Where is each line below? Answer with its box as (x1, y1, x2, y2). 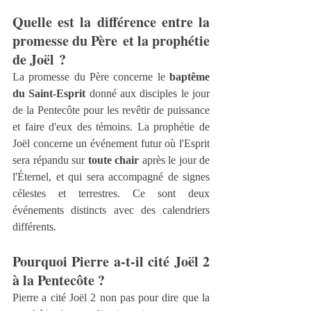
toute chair (87, 154, 139, 167)
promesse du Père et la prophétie (12, 31, 210, 51)
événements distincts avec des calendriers (12, 204, 210, 217)
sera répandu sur (12, 154, 88, 167)
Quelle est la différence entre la (12, 12, 210, 33)
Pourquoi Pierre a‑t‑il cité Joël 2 (12, 251, 210, 272)
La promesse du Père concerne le (12, 71, 169, 83)
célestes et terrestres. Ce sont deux (12, 187, 210, 200)
